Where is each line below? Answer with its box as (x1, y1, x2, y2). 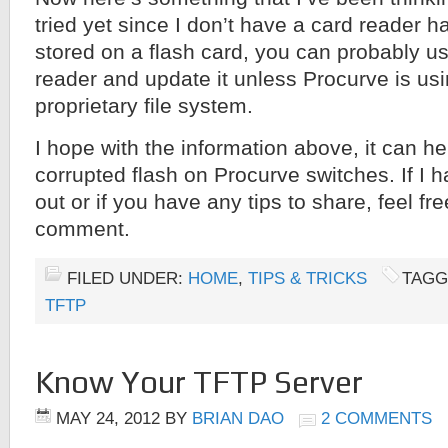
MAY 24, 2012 (56, 409, 160, 428)
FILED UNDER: (67, 269, 188, 288)
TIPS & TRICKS (248, 269, 367, 288)
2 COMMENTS (321, 409, 432, 428)
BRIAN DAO (192, 409, 284, 428)
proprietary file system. (35, 94, 253, 118)
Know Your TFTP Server (35, 364, 363, 400)
